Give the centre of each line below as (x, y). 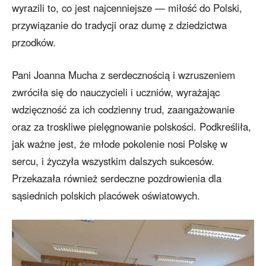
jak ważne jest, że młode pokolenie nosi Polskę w (120, 144)
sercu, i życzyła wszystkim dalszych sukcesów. (113, 161)
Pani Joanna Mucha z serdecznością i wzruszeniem (123, 75)
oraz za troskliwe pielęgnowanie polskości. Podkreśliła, (132, 127)
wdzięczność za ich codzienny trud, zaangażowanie (123, 110)
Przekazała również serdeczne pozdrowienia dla (117, 178)
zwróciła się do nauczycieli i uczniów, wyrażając (116, 92)
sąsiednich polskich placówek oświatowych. (106, 196)
